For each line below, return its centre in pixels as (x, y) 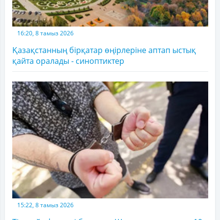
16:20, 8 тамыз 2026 (45, 33)
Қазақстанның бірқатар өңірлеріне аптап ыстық (104, 50)
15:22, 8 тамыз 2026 (45, 205)
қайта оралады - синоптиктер (68, 61)
